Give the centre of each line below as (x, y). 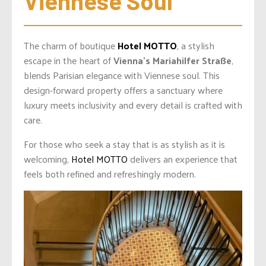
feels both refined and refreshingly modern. (110, 174)
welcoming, (47, 159)
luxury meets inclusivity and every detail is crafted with (133, 105)
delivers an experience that (183, 159)
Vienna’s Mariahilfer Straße (172, 61)
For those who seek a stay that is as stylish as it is (124, 144)
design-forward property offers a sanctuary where (123, 90)
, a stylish (196, 46)
